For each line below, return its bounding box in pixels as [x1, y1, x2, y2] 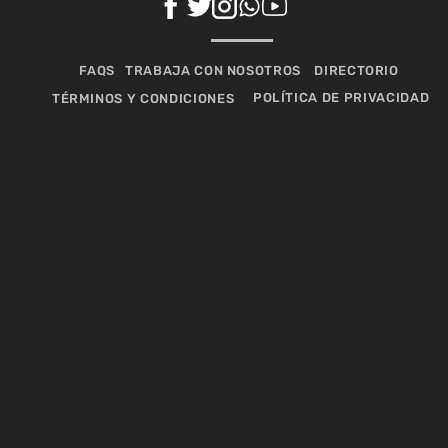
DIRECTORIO [314, 63, 399, 78]
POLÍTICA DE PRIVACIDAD [252, 90, 430, 105]
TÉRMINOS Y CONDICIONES [51, 91, 235, 106]
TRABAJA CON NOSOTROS [125, 63, 302, 78]
